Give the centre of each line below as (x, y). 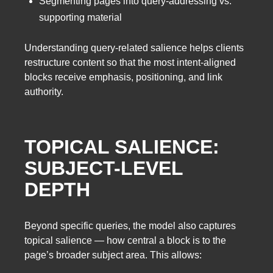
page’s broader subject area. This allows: (113, 255)
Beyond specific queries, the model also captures (130, 225)
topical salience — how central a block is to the (125, 240)
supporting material (80, 18)
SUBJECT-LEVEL (104, 168)
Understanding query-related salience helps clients (134, 48)
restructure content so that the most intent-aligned (130, 62)
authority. (44, 91)
